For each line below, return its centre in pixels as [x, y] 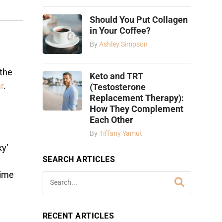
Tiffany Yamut [121, 133]
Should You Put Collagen [139, 20]
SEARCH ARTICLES [79, 159]
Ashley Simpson [123, 44]
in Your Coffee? [120, 30]
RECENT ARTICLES [79, 216]
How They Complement [137, 109]
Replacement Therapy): [137, 98]
